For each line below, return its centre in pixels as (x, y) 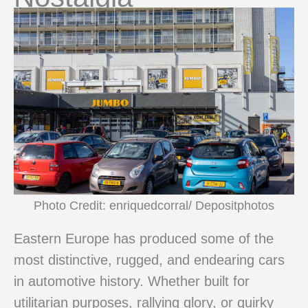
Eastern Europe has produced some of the (144, 238)
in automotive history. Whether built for (132, 281)
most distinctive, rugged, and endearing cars (149, 260)
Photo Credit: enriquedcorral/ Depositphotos (154, 205)
